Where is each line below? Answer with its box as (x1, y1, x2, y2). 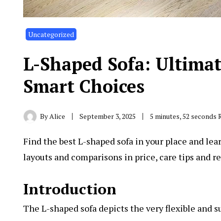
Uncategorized (28, 29, 74, 39)
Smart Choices (23, 74, 145, 98)
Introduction (23, 179, 116, 199)
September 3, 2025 (79, 111, 136, 121)
